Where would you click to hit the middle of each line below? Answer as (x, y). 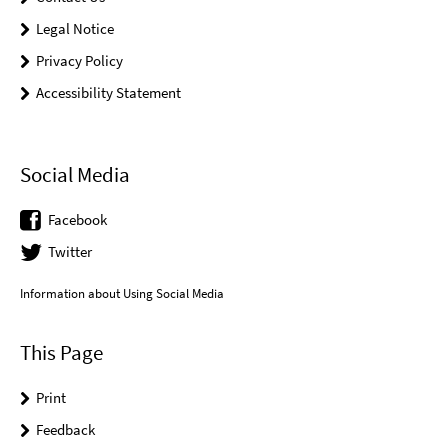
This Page (61, 353)
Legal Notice (75, 28)
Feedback (65, 430)
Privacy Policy (79, 60)
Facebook (77, 219)
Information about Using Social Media (122, 294)
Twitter (70, 251)
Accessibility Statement (108, 92)
